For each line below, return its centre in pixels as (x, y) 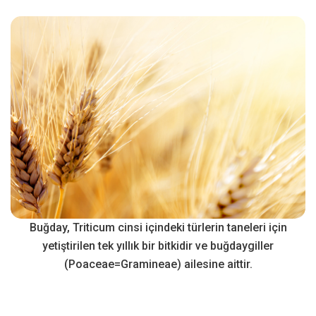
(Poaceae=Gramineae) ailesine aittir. (158, 265)
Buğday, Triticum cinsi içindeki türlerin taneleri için (158, 228)
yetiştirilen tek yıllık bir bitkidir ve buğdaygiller (158, 246)
